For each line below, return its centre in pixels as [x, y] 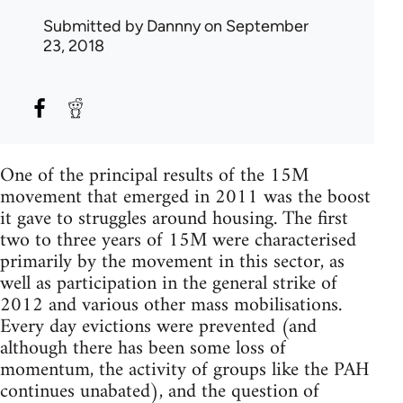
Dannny [174, 26]
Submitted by [95, 26]
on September [255, 26]
